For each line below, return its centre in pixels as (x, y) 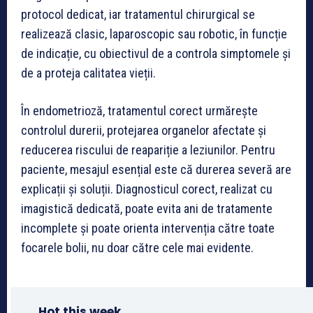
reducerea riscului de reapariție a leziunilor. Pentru (148, 150)
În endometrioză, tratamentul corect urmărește (139, 111)
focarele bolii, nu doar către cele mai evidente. (137, 248)
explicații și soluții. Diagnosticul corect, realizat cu (147, 189)
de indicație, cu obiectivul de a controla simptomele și (156, 54)
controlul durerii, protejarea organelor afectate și (144, 131)
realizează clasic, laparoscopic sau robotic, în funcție (154, 34)
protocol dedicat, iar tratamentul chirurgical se (138, 15)
